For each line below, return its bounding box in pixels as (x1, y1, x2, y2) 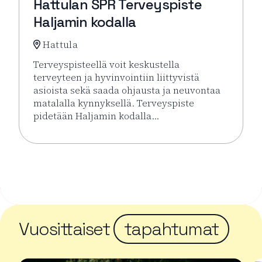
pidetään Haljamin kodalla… (33, 109, 159, 122)
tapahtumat (123, 218, 219, 240)
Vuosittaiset (19, 218, 113, 240)
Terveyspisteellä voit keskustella (33, 58, 180, 71)
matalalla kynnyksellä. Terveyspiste (33, 96, 194, 109)
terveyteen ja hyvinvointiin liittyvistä (33, 71, 199, 84)
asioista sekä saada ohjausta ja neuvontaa (33, 84, 220, 96)
